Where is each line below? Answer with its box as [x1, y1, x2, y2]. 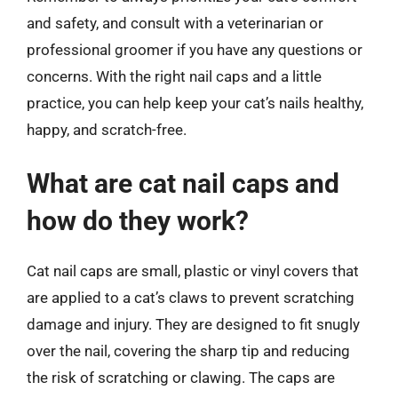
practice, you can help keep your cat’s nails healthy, [27, 93, 363, 112]
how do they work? [27, 205, 249, 236]
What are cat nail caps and [27, 168, 339, 199]
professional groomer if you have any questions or [27, 40, 362, 59]
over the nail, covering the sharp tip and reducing [27, 342, 350, 360]
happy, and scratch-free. [27, 120, 187, 139]
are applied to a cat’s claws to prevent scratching [27, 289, 354, 306]
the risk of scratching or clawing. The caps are [27, 369, 335, 386]
